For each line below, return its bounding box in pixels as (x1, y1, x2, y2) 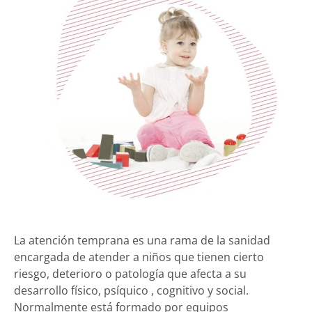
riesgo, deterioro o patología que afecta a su (14, 266, 247, 282)
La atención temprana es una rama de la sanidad (14, 233, 270, 249)
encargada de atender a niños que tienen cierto (14, 249, 264, 265)
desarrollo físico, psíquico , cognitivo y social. (14, 283, 249, 299)
